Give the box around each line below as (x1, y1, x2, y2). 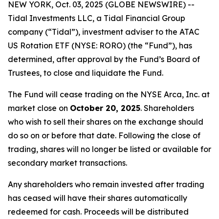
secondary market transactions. (8, 158, 127, 168)
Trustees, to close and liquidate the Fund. (8, 68, 163, 78)
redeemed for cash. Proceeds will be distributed (8, 207, 189, 217)
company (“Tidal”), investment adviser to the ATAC (8, 27, 199, 37)
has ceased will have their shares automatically (8, 193, 187, 203)
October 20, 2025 (70, 103, 140, 113)
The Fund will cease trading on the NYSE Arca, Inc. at (8, 89, 210, 99)
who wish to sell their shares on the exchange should (8, 117, 203, 127)
